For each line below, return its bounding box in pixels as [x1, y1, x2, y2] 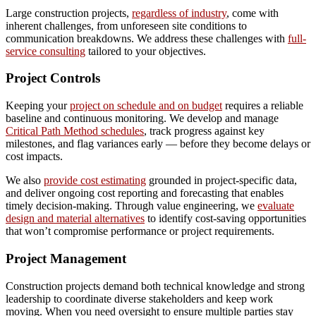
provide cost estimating [44, 174, 146, 187]
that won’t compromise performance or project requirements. [6, 225, 274, 238]
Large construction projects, [6, 6, 132, 19]
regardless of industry [132, 6, 226, 19]
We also [6, 174, 44, 187]
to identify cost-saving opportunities [145, 212, 306, 225]
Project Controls [6, 71, 100, 86]
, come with [226, 6, 279, 19]
